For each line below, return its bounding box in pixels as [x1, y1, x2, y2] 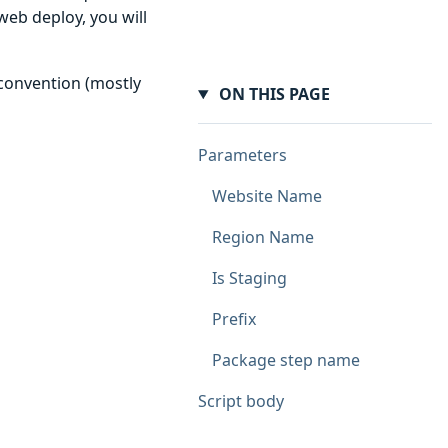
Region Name [212, 226, 314, 249]
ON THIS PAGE [214, 83, 330, 105]
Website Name [212, 185, 322, 208]
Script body [198, 390, 284, 413]
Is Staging [212, 267, 287, 290]
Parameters [198, 144, 287, 167]
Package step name [212, 349, 360, 372]
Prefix [212, 308, 256, 331]
